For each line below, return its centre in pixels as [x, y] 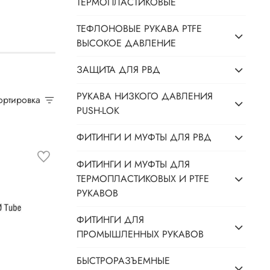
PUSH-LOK [98, 111]
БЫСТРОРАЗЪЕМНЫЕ [124, 260]
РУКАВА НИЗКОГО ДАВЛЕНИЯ [145, 96]
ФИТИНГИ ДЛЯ [111, 219]
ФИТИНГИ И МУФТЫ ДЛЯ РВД [144, 137]
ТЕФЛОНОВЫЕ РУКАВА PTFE [140, 28]
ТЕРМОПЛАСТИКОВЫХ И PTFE [143, 178]
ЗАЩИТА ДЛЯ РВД [119, 70]
